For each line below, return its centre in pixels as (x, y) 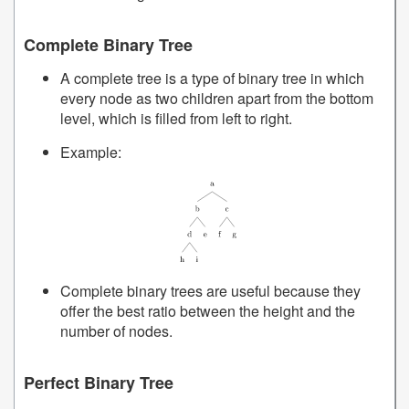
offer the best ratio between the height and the (208, 311)
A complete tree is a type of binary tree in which (212, 78)
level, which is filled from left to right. (176, 118)
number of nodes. (116, 331)
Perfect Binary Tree (99, 383)
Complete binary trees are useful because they (210, 291)
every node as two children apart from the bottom (217, 98)
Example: (91, 152)
